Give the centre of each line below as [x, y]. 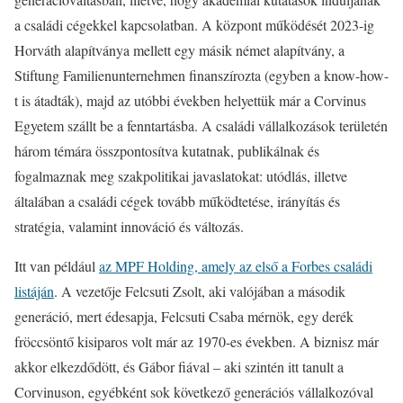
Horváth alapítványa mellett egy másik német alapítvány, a [179, 50]
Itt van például [57, 266]
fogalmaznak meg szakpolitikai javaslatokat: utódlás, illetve [181, 176]
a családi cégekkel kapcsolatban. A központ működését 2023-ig [194, 25]
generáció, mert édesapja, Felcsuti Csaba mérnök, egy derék [184, 316]
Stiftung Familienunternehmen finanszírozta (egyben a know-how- [201, 75]
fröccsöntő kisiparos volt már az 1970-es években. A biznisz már [197, 341]
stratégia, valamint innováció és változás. [129, 226]
